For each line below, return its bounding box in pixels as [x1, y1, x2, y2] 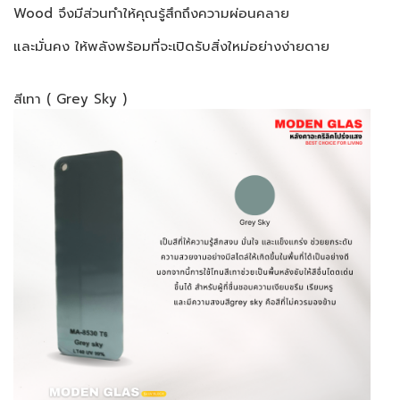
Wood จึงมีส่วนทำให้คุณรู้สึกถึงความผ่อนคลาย [13, 4, 289, 23]
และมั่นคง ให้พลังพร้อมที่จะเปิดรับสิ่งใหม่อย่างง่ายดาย [13, 37, 329, 56]
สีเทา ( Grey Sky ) [13, 89, 127, 109]
